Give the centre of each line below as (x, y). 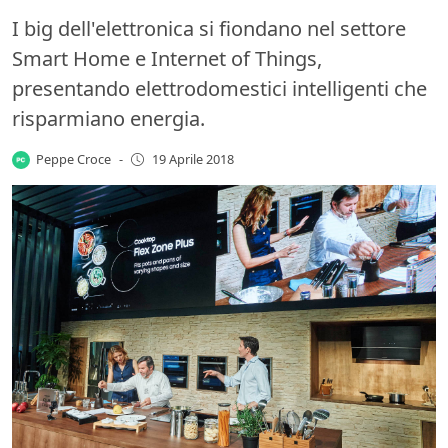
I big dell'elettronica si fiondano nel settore (209, 28)
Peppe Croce (74, 158)
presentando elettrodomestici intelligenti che (219, 88)
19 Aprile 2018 (192, 159)
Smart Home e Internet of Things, (167, 58)
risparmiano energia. (108, 118)
